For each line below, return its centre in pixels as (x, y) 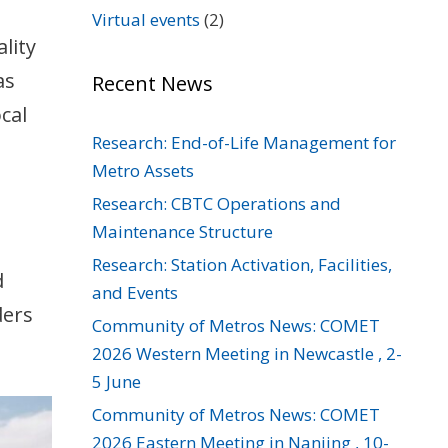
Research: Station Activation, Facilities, (242, 264)
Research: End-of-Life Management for (244, 142)
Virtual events (146, 19)
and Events (135, 292)
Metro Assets (143, 170)
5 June (116, 381)
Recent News (152, 83)
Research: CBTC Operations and (216, 203)
